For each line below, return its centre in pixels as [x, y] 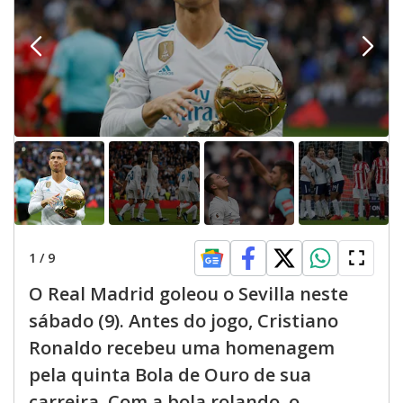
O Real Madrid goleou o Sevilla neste [188, 293]
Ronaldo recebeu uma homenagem [182, 347]
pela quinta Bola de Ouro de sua [170, 374]
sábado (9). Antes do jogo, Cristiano [184, 320]
